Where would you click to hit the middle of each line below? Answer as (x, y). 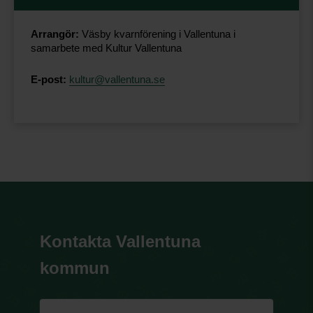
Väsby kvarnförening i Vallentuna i (157, 34)
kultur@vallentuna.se (117, 79)
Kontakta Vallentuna (121, 241)
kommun (75, 268)
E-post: (49, 79)
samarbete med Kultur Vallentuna (106, 48)
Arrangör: (55, 34)
